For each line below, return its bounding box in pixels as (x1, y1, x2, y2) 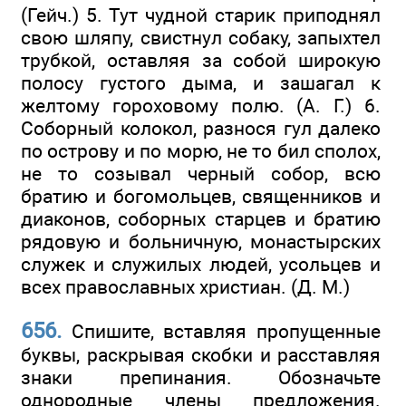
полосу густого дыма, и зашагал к (21, 72, 381, 95)
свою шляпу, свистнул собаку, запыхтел (21, 26, 381, 50)
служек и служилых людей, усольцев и (21, 253, 381, 276)
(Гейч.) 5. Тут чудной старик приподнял (21, 4, 381, 27)
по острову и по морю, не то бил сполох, (21, 140, 381, 163)
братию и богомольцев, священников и (21, 185, 381, 208)
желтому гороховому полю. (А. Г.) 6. (21, 94, 381, 118)
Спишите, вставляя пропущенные (62, 319, 381, 343)
